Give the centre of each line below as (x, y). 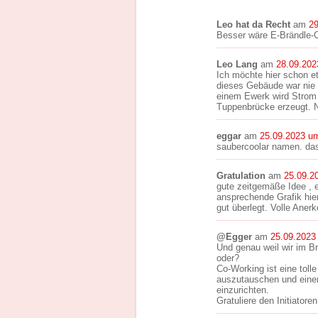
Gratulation (241, 176)
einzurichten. (243, 290)
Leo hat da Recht (253, 24)
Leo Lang (237, 64)
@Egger (234, 237)
